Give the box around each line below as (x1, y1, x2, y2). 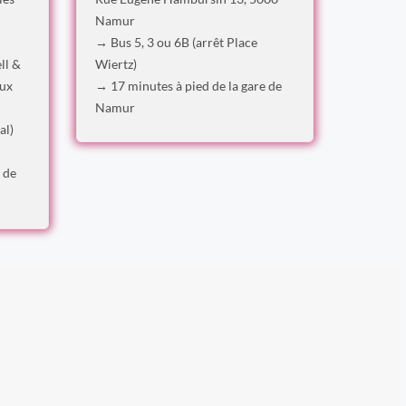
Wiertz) (94, 56, 137, 72)
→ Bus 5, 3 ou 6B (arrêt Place (94, 34, 257, 50)
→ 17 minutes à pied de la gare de (94, 78, 282, 93)
